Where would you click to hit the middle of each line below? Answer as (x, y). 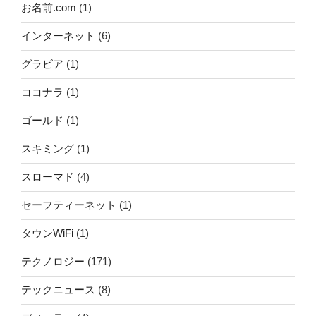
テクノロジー (53, 262)
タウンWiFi (47, 233)
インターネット (58, 36)
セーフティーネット (69, 205)
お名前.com (49, 8)
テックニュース (58, 290)
